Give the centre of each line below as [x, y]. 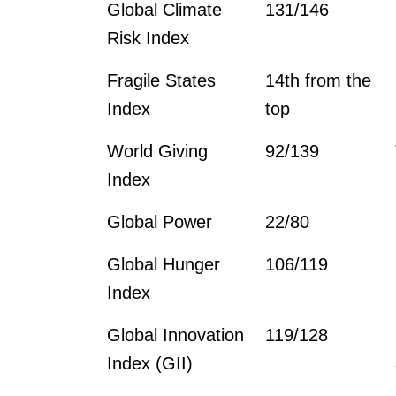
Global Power [160, 221]
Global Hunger [164, 264]
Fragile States [162, 80]
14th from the [319, 80]
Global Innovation [176, 335]
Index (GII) [150, 363]
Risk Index [148, 38]
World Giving [158, 151]
